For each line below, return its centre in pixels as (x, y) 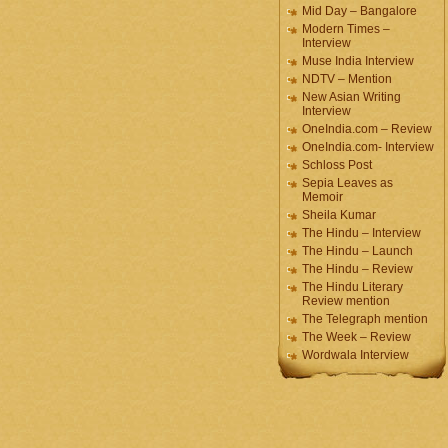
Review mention (346, 301)
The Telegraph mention (365, 319)
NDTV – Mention (347, 79)
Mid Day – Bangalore (359, 11)
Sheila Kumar (339, 215)
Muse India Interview (358, 61)
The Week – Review (356, 337)
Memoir (322, 197)
